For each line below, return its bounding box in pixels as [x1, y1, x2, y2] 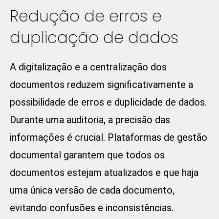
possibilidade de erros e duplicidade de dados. [10, 96, 207, 109]
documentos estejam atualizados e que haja [10, 167, 198, 179]
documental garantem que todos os [10, 149, 165, 161]
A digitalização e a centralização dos [10, 61, 167, 73]
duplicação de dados [10, 26, 178, 49]
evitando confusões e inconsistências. [10, 202, 174, 214]
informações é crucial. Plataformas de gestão [10, 131, 207, 144]
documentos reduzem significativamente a [10, 79, 193, 91]
